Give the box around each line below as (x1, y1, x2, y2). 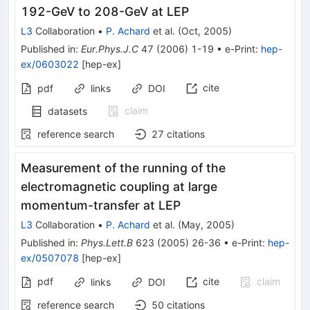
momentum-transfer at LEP (21, 197, 181, 212)
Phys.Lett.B (81, 236, 133, 248)
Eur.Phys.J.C (81, 42, 138, 55)
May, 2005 (181, 218, 231, 230)
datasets (48, 104, 87, 117)
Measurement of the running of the (21, 160, 226, 175)
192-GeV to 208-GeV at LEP (21, 3, 189, 19)
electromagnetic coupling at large (21, 179, 217, 194)
